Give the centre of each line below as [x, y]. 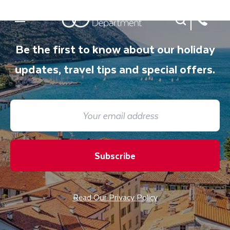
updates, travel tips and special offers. [115, 69]
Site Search [198, 25]
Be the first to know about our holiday [115, 49]
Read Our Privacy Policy [115, 197]
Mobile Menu [40, 36]
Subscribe [115, 156]
